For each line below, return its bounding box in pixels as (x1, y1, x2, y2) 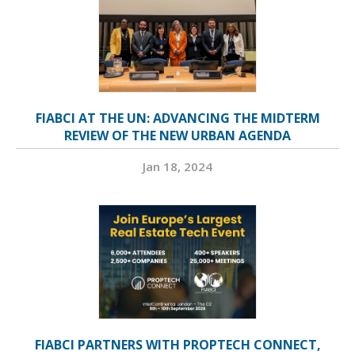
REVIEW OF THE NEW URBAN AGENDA (64, 127, 291, 145)
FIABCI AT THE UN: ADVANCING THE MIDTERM (35, 109, 320, 128)
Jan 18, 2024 (143, 158, 212, 175)
